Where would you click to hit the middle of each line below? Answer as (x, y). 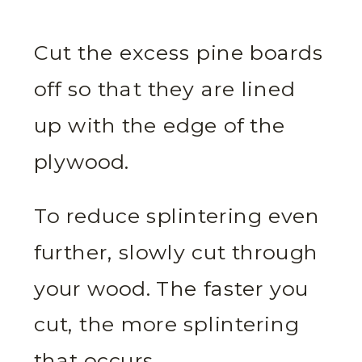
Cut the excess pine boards (179, 53)
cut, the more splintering (166, 325)
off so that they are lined (164, 90)
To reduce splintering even (177, 217)
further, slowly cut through (176, 253)
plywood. (82, 162)
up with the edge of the (160, 126)
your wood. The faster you (172, 289)
